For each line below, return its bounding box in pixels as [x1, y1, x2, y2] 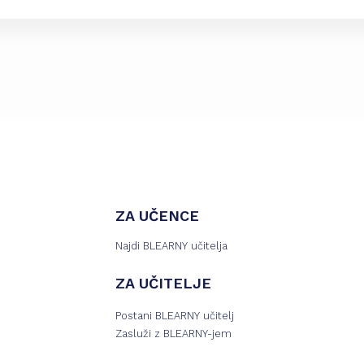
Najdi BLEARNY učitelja [115, 240, 227, 252]
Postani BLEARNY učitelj [115, 310, 234, 322]
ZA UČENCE [115, 207, 199, 224]
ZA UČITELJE [115, 275, 211, 292]
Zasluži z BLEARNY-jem [115, 327, 232, 340]
